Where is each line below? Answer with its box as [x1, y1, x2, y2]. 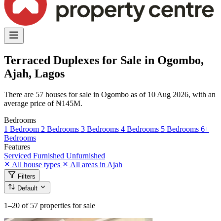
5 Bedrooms [161, 124, 201, 133]
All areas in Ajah [69, 160, 122, 169]
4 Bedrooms [121, 124, 161, 133]
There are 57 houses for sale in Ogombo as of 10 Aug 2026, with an [4, 90, 216, 99]
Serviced [4, 151, 33, 160]
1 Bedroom [4, 124, 41, 133]
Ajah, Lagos [4, 67, 65, 80]
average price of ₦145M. [4, 99, 82, 108]
